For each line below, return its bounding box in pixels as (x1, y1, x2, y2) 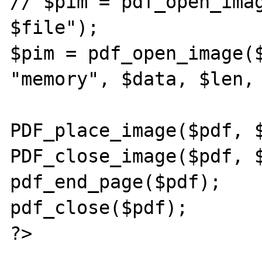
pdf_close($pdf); (10, 196, 188, 218)
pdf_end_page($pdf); (10, 171, 222, 192)
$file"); (10, 16, 99, 38)
